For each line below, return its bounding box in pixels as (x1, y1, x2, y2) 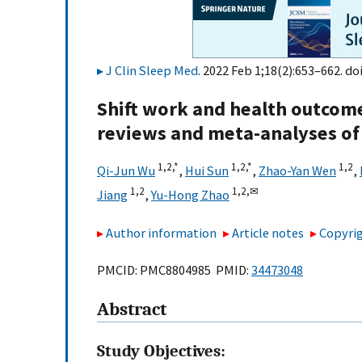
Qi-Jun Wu (97, 162, 155, 179)
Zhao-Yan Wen (259, 162, 336, 179)
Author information (106, 224, 217, 241)
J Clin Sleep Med (106, 62, 198, 78)
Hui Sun (185, 162, 229, 179)
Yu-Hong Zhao (151, 187, 229, 204)
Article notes (232, 224, 305, 241)
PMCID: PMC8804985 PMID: (97, 262, 251, 279)
